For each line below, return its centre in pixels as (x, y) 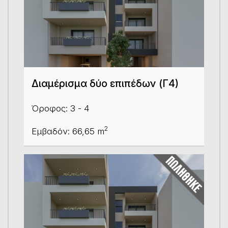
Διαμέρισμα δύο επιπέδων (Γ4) (105, 83)
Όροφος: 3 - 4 (61, 108)
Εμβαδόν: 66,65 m (68, 131)
